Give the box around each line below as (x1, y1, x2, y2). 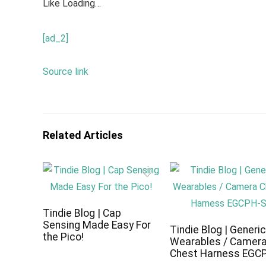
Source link (43, 66, 88, 77)
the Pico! (43, 231, 84, 243)
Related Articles (43, 129, 123, 141)
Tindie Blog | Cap (43, 207, 122, 219)
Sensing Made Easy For (43, 219, 151, 231)
